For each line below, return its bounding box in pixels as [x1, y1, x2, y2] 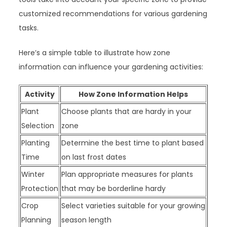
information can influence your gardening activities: [19, 61, 204, 72]
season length [61, 214, 112, 225]
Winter [21, 169, 45, 179]
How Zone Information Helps [79, 89, 188, 99]
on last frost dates [61, 152, 127, 162]
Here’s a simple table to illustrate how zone [19, 47, 171, 58]
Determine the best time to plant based [61, 137, 204, 148]
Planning [21, 214, 52, 225]
